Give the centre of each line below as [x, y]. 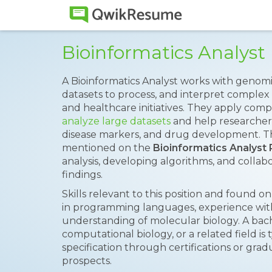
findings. [82, 175]
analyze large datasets [116, 121]
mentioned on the [107, 148]
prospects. [87, 261]
